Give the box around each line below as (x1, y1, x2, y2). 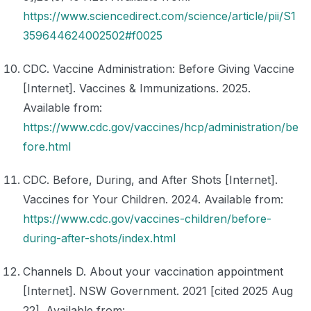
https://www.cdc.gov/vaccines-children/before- (23, 211, 271, 226)
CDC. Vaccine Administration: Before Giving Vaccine (23, 61, 294, 76)
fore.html (23, 139, 71, 153)
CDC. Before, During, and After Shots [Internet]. (23, 172, 278, 187)
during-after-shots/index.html (23, 230, 176, 245)
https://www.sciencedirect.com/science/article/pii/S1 (23, 8, 296, 23)
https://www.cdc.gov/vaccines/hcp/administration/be (23, 119, 299, 134)
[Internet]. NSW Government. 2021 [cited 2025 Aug (23, 283, 293, 298)
